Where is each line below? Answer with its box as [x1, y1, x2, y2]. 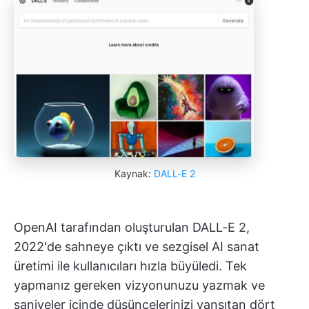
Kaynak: [114, 168, 154, 180]
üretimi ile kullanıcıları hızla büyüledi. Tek [14, 259, 247, 274]
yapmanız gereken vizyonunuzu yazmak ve [14, 278, 265, 293]
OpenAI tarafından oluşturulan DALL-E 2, [14, 220, 250, 235]
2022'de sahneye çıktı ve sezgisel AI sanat [14, 239, 259, 255]
